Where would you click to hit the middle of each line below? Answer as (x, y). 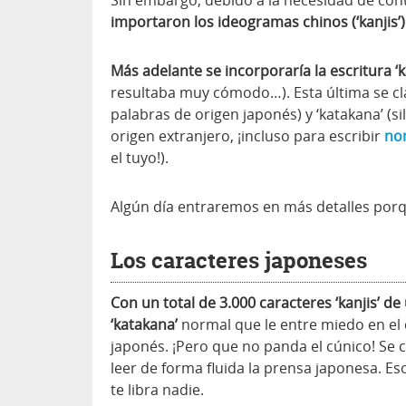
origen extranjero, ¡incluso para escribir (247, 135)
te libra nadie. (157, 389)
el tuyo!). (140, 157)
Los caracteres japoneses (239, 260)
